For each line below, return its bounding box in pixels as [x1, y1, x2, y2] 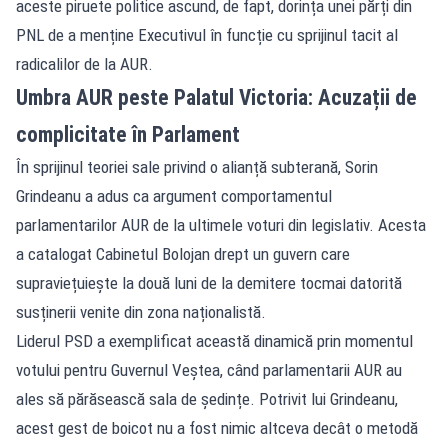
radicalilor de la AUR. [16, 53, 153, 74]
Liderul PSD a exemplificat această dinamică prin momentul [16, 330, 413, 351]
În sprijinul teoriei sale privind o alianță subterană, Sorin [16, 156, 378, 177]
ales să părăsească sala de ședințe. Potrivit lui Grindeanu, [16, 388, 398, 409]
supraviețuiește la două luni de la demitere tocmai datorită [16, 272, 402, 293]
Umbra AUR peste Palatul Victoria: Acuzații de [16, 84, 417, 110]
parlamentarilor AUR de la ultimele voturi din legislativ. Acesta [16, 214, 426, 235]
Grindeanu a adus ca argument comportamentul [16, 185, 332, 206]
